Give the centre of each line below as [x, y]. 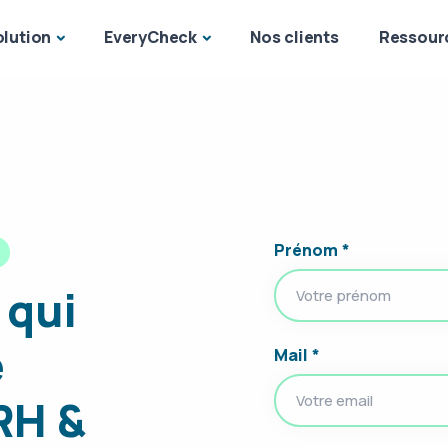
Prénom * [312, 250]
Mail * [297, 355]
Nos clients [294, 37]
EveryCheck [151, 37]
